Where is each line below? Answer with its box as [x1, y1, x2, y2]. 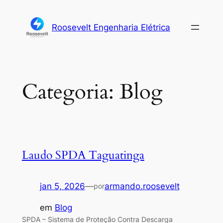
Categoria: [21, 78, 119, 106]
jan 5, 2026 [39, 181, 85, 191]
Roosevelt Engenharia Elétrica [51, 22, 170, 32]
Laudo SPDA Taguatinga [21, 147, 144, 163]
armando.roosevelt [104, 181, 180, 191]
